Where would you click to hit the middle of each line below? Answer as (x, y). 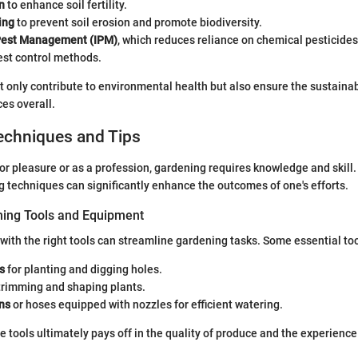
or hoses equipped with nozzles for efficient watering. (147, 304)
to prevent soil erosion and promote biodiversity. (138, 23)
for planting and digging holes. (84, 269)
